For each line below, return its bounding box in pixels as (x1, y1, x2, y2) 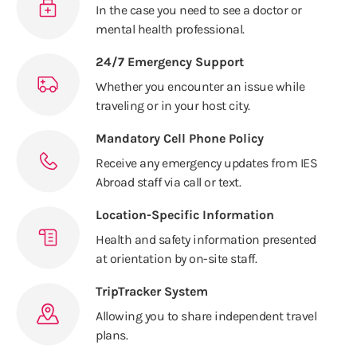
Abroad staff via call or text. (96, 175, 241, 190)
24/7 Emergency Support (96, 54, 244, 70)
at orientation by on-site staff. (96, 251, 257, 267)
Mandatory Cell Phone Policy (96, 131, 264, 147)
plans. (96, 328, 127, 343)
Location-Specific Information (96, 207, 274, 223)
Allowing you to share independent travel (96, 308, 316, 324)
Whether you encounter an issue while (96, 79, 304, 95)
